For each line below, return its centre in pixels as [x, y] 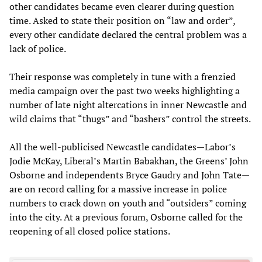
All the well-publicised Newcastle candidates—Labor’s [123, 146]
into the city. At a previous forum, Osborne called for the [126, 217]
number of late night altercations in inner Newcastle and [128, 104]
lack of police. [38, 48]
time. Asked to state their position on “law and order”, [122, 20]
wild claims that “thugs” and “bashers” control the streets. [130, 118]
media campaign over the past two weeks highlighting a [125, 90]
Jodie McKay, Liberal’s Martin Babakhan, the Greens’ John [129, 161]
